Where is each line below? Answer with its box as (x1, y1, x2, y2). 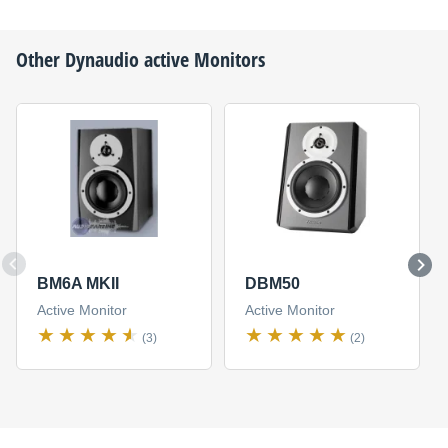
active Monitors (139, 46, 265, 73)
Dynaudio (65, 46, 139, 73)
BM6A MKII (36, 275, 119, 293)
